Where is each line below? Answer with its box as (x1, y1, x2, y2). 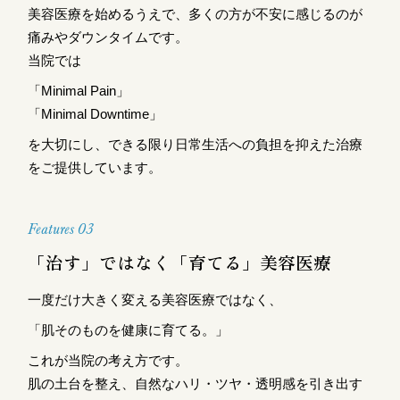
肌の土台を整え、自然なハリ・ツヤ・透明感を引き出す (28, 375, 363, 391)
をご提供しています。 (28, 160, 162, 176)
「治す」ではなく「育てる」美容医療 (28, 248, 332, 275)
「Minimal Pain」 (28, 83, 130, 99)
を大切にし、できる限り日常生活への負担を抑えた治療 (28, 137, 363, 153)
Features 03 (28, 221, 95, 239)
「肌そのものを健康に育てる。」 (28, 321, 229, 337)
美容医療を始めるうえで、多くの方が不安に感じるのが (28, 6, 363, 22)
